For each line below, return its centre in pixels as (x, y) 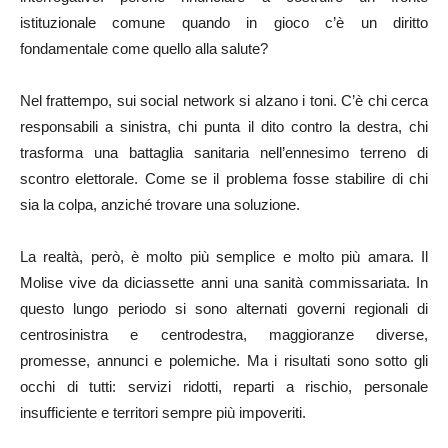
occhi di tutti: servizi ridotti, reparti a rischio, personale (224, 386)
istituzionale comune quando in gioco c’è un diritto (224, 22)
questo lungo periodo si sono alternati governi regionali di (224, 308)
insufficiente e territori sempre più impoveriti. (163, 412)
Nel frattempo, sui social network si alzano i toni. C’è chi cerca (224, 100)
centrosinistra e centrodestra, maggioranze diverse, (224, 334)
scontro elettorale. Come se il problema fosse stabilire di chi (224, 178)
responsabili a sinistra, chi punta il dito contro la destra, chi (224, 126)
